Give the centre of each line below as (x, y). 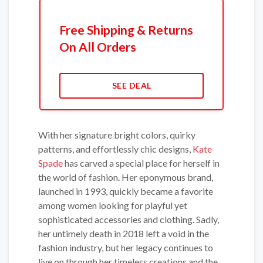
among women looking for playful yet (113, 205)
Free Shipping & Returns (126, 30)
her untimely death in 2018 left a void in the (124, 234)
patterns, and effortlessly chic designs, (115, 149)
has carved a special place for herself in (141, 163)
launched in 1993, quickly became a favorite (126, 191)
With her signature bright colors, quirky (117, 135)
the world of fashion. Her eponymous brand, (126, 177)
